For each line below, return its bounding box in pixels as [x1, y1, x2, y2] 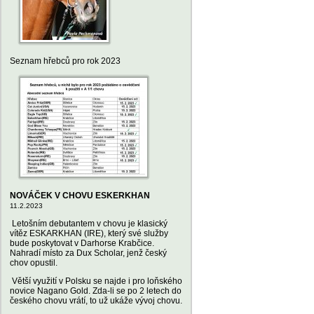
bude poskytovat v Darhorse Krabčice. [10, 238, 154, 248]
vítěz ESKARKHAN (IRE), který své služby [10, 228, 168, 238]
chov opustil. [10, 258, 57, 268]
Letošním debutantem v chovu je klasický [10, 219, 168, 228]
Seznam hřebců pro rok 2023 [10, 56, 121, 66]
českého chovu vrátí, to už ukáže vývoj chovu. [10, 296, 182, 306]
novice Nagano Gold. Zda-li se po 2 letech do [10, 286, 182, 296]
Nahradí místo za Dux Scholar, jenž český [10, 248, 167, 258]
